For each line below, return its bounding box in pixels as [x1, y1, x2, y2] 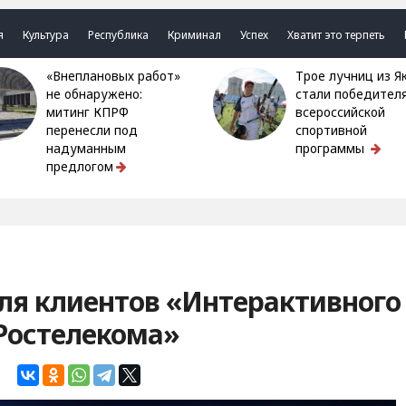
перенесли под [46, 122, 139, 139]
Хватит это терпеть [287, 27, 386, 43]
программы [295, 140, 368, 157]
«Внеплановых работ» [46, 68, 62, 84]
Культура [23, 27, 70, 43]
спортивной [295, 122, 367, 139]
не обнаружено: [46, 86, 143, 102]
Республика [88, 27, 150, 43]
